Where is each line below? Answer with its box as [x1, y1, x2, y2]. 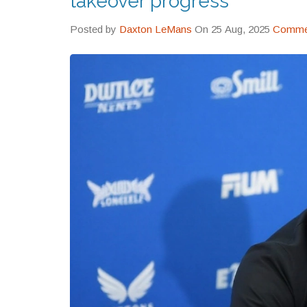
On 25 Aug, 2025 [195, 23, 273, 35]
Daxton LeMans [119, 23, 192, 35]
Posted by [70, 23, 119, 35]
